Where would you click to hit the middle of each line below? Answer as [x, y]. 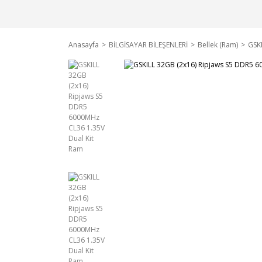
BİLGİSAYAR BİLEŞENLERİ [148, 45]
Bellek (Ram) [218, 45]
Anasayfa [84, 45]
